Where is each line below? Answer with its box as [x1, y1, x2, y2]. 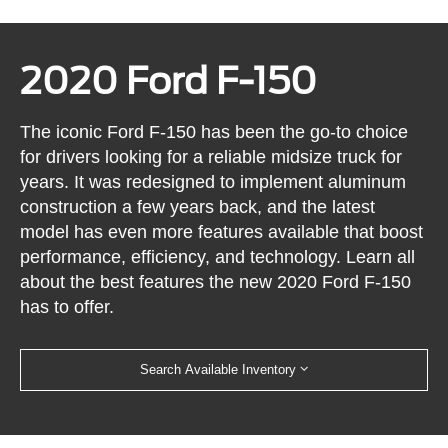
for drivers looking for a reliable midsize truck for [20, 146, 403, 167]
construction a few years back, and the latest [20, 196, 376, 217]
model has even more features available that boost [20, 221, 424, 242]
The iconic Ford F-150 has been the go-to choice [20, 121, 409, 142]
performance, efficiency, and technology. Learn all [20, 246, 416, 267]
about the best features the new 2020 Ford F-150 [20, 271, 412, 292]
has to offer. [20, 296, 115, 317]
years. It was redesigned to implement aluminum [20, 171, 407, 192]
